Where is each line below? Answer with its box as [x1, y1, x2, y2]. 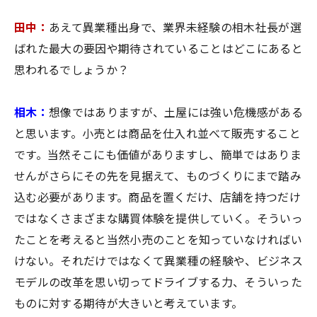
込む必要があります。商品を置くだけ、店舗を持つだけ [14, 191, 301, 205]
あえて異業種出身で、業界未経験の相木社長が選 [48, 21, 302, 35]
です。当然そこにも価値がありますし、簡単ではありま [14, 149, 302, 163]
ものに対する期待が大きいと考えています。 [14, 297, 243, 311]
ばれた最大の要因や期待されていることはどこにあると [14, 42, 303, 57]
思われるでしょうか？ [14, 64, 129, 78]
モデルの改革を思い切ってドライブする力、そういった [14, 276, 303, 290]
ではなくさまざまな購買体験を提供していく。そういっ [14, 212, 304, 226]
